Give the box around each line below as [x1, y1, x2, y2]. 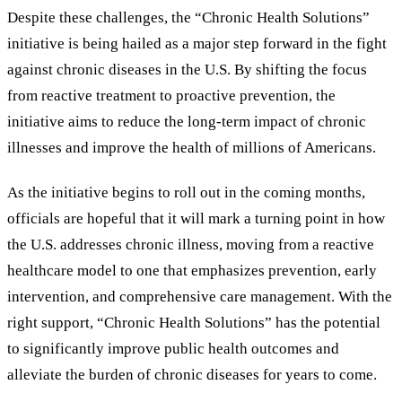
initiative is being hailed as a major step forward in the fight [7, 34, 387, 52]
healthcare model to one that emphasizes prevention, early [7, 262, 377, 280]
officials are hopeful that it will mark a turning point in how [7, 210, 385, 228]
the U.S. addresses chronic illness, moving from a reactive [7, 236, 374, 254]
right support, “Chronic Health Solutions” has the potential [7, 314, 380, 332]
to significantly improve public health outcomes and [7, 340, 339, 358]
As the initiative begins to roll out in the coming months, [7, 184, 365, 202]
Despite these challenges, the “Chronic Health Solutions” [7, 8, 370, 26]
